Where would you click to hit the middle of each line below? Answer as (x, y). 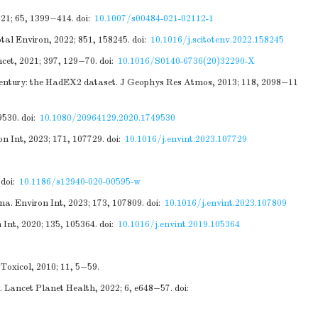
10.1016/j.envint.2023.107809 (226, 203)
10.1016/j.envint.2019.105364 (179, 224)
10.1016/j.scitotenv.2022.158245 (217, 40)
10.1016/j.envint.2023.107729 (186, 139)
